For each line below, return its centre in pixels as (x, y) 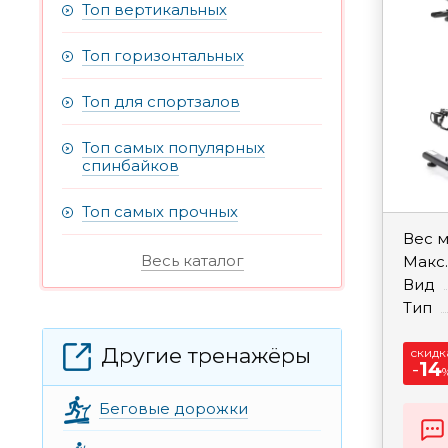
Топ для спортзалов (161, 102)
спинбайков (130, 166)
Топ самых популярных (173, 148)
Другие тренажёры (206, 356)
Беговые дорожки (173, 409)
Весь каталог (192, 261)
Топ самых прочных (160, 212)
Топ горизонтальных (163, 56)
